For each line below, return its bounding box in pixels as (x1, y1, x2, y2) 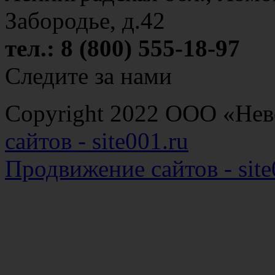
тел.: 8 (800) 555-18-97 (5, 34, 240, 61)
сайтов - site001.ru (5, 127, 188, 154)
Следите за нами (5, 62, 172, 89)
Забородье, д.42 (5, 7, 165, 34)
